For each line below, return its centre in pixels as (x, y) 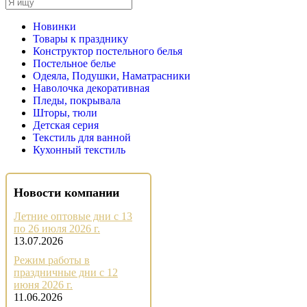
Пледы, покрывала (77, 100)
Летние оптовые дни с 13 (73, 216)
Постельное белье (74, 63)
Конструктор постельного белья (108, 51)
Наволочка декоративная (91, 88)
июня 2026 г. (43, 284)
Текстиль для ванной (82, 137)
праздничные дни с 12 (66, 272)
